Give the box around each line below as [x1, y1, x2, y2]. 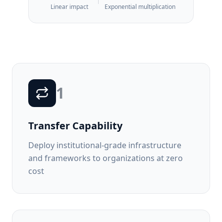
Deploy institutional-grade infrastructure [28, 140, 181, 151]
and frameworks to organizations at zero [28, 153, 183, 164]
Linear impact [51, 2, 88, 11]
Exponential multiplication [105, 2, 175, 11]
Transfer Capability [28, 119, 122, 132]
